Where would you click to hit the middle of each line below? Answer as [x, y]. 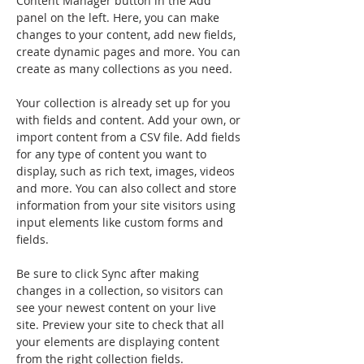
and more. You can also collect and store [128, 188]
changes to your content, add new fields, [128, 34]
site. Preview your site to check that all [122, 324]
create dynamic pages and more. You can [130, 51]
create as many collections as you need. [124, 68]
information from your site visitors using [128, 205]
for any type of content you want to [113, 154]
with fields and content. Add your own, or [130, 119]
